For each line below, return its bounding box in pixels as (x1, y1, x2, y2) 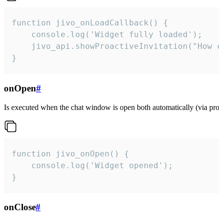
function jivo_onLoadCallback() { (12, 18, 168, 28)
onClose (4, 202, 36, 213)
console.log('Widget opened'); (12, 160, 173, 170)
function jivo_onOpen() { (12, 149, 129, 158)
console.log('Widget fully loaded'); (12, 30, 202, 40)
